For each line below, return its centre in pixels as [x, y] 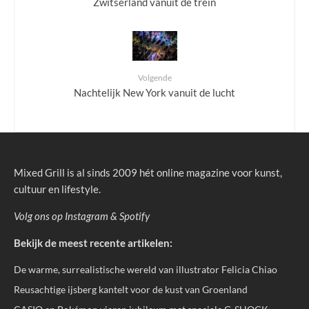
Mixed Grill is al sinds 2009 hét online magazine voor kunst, [148, 173]
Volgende [154, 78]
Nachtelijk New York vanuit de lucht [154, 93]
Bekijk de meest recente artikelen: [93, 243]
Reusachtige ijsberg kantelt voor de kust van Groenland [131, 290]
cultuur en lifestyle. [57, 189]
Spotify [134, 216]
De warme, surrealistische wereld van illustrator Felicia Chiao [146, 270]
